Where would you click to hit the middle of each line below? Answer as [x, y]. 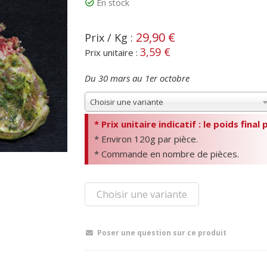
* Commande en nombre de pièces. [167, 154]
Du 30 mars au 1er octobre [137, 78]
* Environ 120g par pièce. [146, 139]
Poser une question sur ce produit [162, 233]
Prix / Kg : [110, 38]
